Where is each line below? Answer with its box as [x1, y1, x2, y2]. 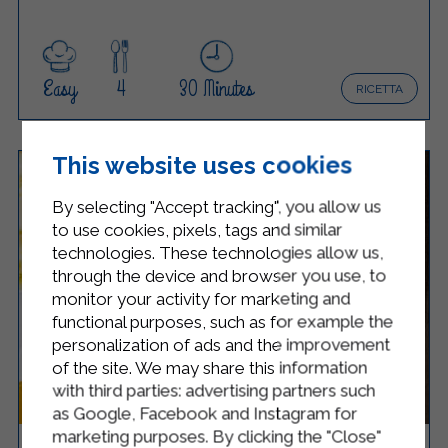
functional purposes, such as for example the [52, 311, 394, 332]
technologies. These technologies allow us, [52, 242, 384, 263]
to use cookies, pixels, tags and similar [52, 219, 343, 240]
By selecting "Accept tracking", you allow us [52, 196, 382, 217]
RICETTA [356, 81, 404, 96]
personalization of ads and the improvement [52, 334, 391, 355]
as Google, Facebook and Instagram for [52, 403, 358, 424]
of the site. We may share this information [52, 357, 368, 378]
